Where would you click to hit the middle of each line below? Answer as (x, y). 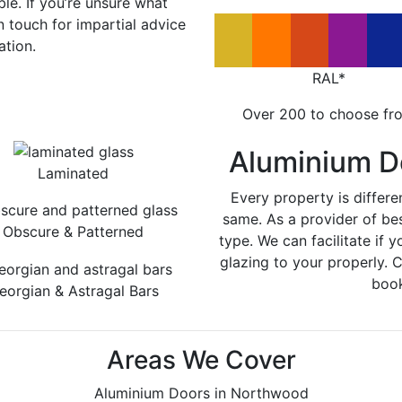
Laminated (73, 173)
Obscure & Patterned (73, 232)
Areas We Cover (201, 359)
